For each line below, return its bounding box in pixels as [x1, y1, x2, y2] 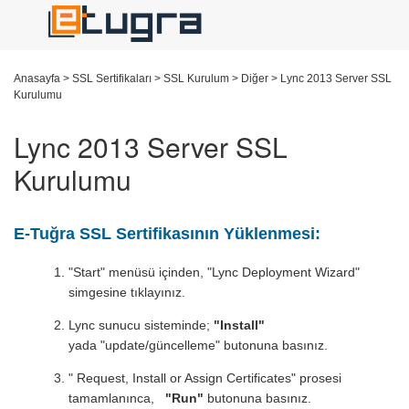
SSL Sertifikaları [72, 72, 152, 85]
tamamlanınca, [68, 391, 166, 405]
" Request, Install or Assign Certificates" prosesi [68, 371, 342, 385]
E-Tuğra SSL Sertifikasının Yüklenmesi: [14, 225, 321, 243]
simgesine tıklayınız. [68, 285, 186, 299]
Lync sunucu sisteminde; [68, 318, 211, 332]
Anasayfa [14, 72, 61, 85]
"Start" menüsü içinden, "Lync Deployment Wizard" [68, 265, 361, 279]
